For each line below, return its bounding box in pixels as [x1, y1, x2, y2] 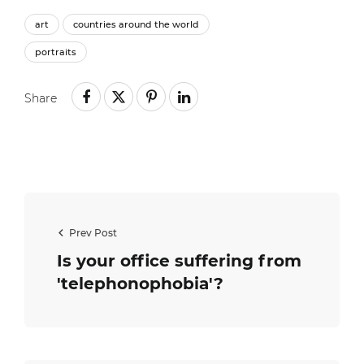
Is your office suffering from [57, 250, 301, 271]
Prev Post [69, 226, 117, 239]
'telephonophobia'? [57, 273, 223, 293]
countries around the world [73, 18, 199, 30]
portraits [35, 45, 76, 58]
